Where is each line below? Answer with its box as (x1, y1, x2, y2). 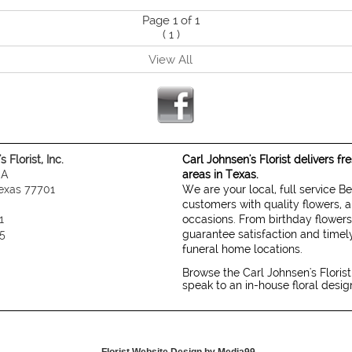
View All (148, 52, 192, 67)
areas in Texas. (182, 167, 259, 181)
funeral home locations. (182, 242, 303, 255)
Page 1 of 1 (142, 13, 200, 27)
